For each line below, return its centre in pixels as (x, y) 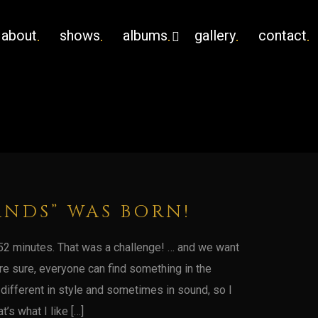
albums (145, 35)
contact (283, 35)
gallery (215, 35)
